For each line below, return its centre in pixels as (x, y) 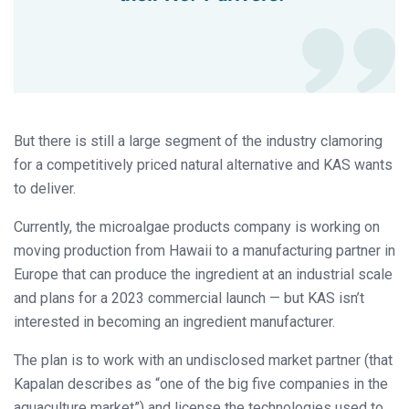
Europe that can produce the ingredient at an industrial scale (203, 274)
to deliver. (45, 188)
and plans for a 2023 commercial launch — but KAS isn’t (189, 298)
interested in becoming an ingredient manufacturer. (174, 321)
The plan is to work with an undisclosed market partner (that (203, 360)
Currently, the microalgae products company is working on (197, 226)
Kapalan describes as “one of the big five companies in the (201, 383)
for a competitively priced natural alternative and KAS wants (203, 164)
